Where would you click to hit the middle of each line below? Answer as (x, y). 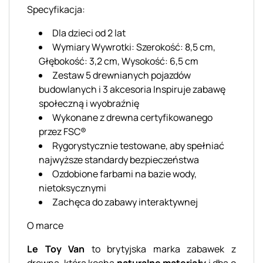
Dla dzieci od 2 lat (89, 33)
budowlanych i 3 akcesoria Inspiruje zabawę (132, 89)
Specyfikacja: (56, 9)
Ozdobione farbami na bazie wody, (124, 173)
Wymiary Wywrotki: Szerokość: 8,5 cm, (134, 47)
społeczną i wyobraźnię (89, 103)
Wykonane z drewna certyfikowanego (132, 117)
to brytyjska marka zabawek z (161, 249)
